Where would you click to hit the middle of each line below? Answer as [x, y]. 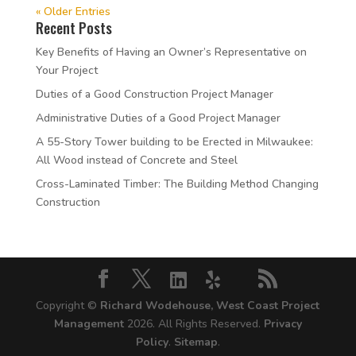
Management [90, 324]
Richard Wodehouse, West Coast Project [210, 306]
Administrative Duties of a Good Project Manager [158, 118]
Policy [152, 342]
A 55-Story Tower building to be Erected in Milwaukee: [174, 142]
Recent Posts [74, 28]
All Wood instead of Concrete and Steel [136, 160]
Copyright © [68, 306]
